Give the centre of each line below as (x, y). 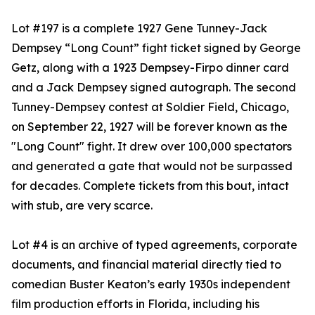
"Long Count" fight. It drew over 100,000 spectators (152, 147)
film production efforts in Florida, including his (135, 304)
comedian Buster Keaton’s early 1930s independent (151, 284)
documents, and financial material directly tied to (146, 265)
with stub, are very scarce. (82, 206)
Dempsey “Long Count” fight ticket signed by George (156, 48)
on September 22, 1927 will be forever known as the (149, 127)
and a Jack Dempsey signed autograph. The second (154, 88)
